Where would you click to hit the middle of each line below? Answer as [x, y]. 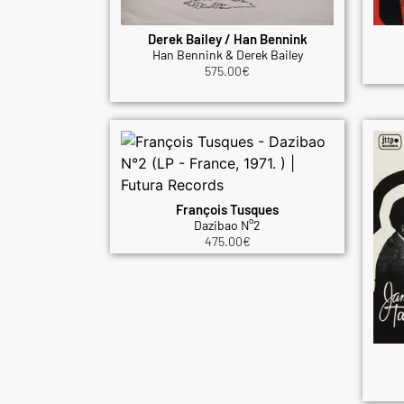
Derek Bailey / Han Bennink [227, 39]
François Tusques [227, 209]
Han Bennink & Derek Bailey [227, 55]
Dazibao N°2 [227, 225]
